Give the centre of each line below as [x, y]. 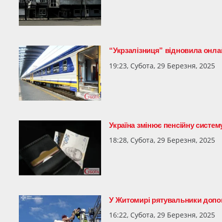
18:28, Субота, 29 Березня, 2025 [162, 140]
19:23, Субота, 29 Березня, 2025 [162, 65]
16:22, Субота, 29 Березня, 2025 [162, 215]
